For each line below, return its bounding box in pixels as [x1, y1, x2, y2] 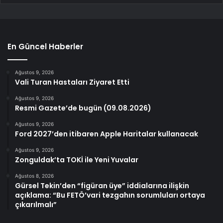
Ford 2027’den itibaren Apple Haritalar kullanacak [15, 128, 198, 139]
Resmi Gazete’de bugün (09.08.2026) [15, 103, 151, 113]
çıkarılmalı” [15, 199, 57, 210]
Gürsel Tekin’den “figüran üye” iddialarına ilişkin [15, 180, 189, 191]
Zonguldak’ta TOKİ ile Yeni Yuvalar [15, 154, 138, 165]
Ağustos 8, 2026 [15, 172, 54, 179]
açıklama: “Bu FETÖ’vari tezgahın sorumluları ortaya [15, 190, 205, 200]
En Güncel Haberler [7, 41, 83, 52]
